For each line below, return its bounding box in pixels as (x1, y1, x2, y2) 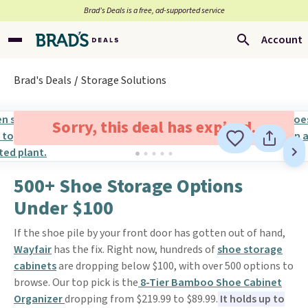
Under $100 (14, 195, 113, 222)
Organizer (14, 291, 65, 307)
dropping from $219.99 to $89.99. (65, 291, 218, 307)
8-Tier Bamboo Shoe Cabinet (138, 275, 282, 290)
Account (261, 32, 302, 47)
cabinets (14, 258, 56, 274)
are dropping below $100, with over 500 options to (56, 258, 294, 274)
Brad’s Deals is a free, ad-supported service (83, 5, 225, 16)
